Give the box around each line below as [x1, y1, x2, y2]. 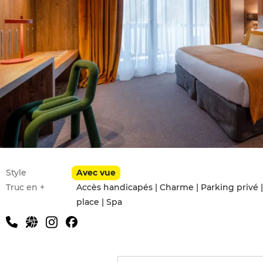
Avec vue [76, 167, 116, 178]
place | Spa [76, 197, 122, 207]
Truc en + [6, 182, 45, 193]
